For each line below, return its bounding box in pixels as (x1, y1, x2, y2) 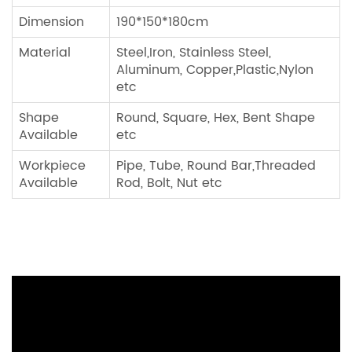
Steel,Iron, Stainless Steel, (116, 42, 271, 64)
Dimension (19, 12, 84, 33)
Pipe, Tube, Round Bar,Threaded (116, 156, 316, 177)
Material (19, 42, 71, 64)
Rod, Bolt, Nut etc (116, 173, 222, 194)
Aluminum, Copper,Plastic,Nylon (116, 60, 313, 81)
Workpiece (19, 156, 86, 177)
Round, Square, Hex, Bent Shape (116, 108, 315, 129)
